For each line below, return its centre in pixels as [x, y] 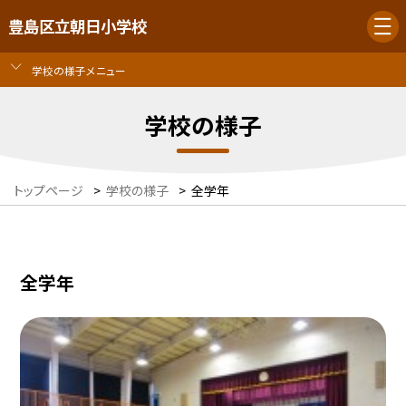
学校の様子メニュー [78, 70]
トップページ [48, 191]
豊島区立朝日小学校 [77, 26]
